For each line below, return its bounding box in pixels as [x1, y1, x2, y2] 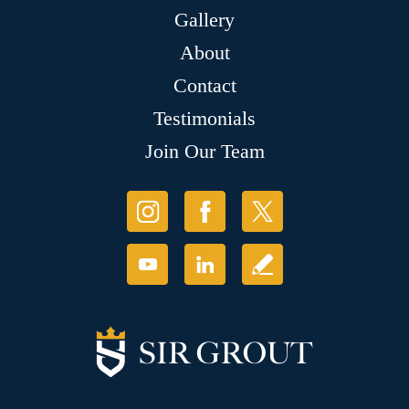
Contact [173, 74, 236, 98]
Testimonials [153, 107, 256, 131]
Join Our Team [144, 140, 265, 163]
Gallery [174, 8, 235, 32]
